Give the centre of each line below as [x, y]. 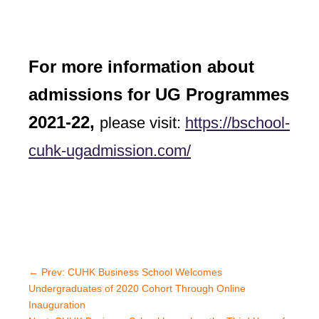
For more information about [141, 66]
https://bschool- [237, 122]
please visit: [142, 122]
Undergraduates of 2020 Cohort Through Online [137, 288]
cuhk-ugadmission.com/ [110, 150]
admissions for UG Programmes [159, 94]
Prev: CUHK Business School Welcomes [132, 272]
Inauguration [57, 304]
